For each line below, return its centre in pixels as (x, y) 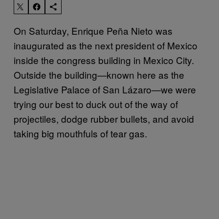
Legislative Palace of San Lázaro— (87, 89)
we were (178, 89)
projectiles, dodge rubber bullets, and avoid (104, 118)
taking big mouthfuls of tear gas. (80, 133)
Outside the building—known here (86, 74)
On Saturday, (43, 30)
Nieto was (151, 30)
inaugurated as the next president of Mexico (106, 45)
